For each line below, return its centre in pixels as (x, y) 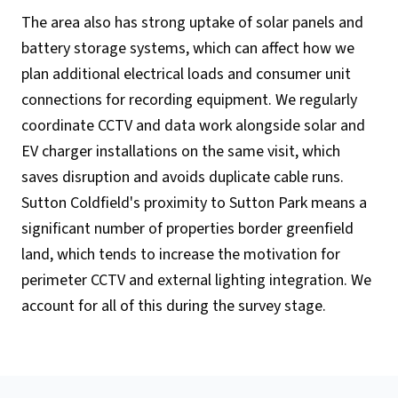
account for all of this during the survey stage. (174, 306)
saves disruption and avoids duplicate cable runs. (183, 177)
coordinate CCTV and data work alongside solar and (193, 125)
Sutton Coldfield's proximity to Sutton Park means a (194, 203)
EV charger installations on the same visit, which (181, 151)
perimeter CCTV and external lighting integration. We (196, 280)
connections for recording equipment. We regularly (189, 99)
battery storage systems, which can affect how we (188, 48)
